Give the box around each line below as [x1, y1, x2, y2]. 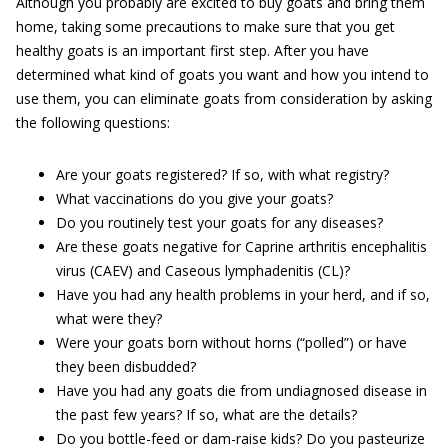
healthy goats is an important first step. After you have [16, 40, 369, 60]
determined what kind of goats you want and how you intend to [16, 64, 429, 84]
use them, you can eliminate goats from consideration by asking [16, 88, 432, 108]
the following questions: [16, 112, 170, 132]
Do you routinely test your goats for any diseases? [56, 212, 383, 232]
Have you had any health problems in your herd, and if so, [56, 284, 430, 304]
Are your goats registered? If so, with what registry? [56, 164, 389, 184]
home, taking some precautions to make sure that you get [16, 16, 395, 36]
